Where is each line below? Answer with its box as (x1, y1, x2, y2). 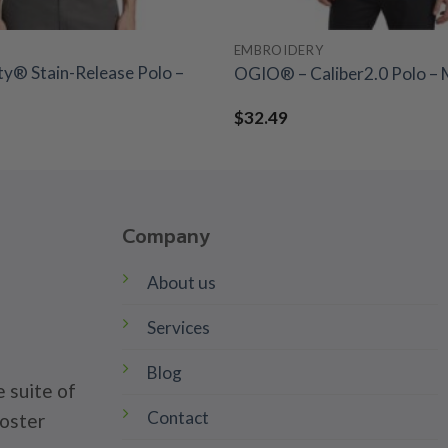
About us (146, 271, 216, 293)
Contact (146, 406, 209, 428)
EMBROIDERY (233, 42, 324, 59)
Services (146, 316, 210, 338)
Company (121, 221, 210, 250)
